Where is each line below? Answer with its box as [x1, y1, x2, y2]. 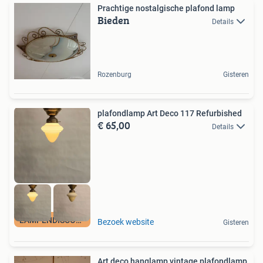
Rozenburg [97, 70, 131, 79]
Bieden [97, 12, 130, 28]
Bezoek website [97, 217, 154, 227]
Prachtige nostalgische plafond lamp [97, 3, 235, 13]
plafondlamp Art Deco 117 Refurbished [97, 108, 242, 118]
